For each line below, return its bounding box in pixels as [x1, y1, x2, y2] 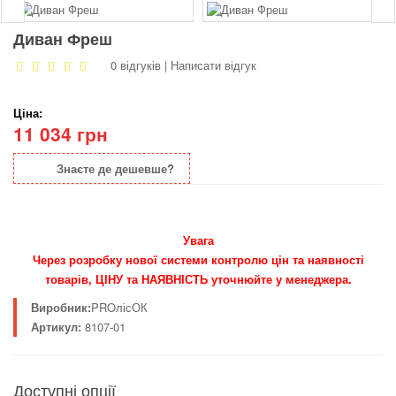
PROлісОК [91, 299, 148, 316]
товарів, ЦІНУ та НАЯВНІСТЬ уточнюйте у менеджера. [44, 270, 352, 288]
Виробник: [31, 299, 91, 316]
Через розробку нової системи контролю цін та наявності [32, 251, 364, 269]
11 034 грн [13, 120, 108, 148]
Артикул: [31, 318, 81, 336]
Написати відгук [171, 57, 256, 74]
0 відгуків [110, 57, 161, 74]
